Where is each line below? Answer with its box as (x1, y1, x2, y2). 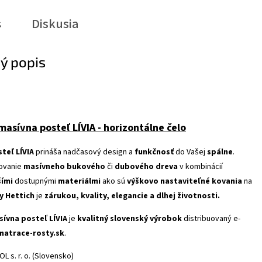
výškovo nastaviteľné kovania (127, 175, 242, 187)
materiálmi (58, 175, 101, 187)
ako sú (101, 175, 127, 187)
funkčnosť (135, 146, 174, 158)
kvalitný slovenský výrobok (77, 213, 182, 225)
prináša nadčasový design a (34, 146, 135, 158)
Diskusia (32, 15, 79, 33)
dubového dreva (115, 161, 178, 173)
